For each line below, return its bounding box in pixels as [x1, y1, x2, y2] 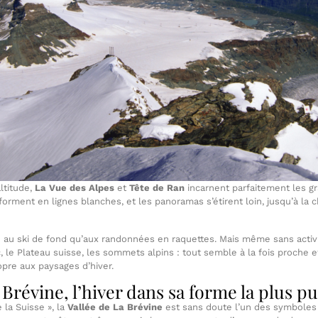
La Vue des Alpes [35, 182, 114, 194]
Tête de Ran [129, 182, 185, 194]
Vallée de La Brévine [67, 302, 163, 313]
